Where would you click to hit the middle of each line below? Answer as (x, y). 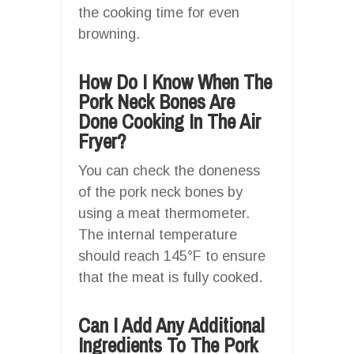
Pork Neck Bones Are (156, 102)
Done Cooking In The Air (169, 121)
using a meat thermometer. (164, 213)
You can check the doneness (169, 170)
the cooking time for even (159, 12)
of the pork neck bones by (160, 192)
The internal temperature (158, 234)
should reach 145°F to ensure (172, 256)
